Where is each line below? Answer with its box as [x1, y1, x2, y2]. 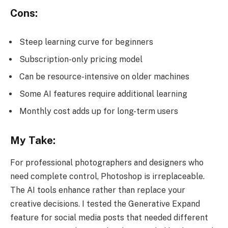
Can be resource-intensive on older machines [19, 72, 189, 82]
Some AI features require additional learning [19, 89, 187, 99]
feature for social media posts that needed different [10, 213, 208, 223]
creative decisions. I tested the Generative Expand [10, 199, 200, 209]
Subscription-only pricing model [19, 54, 142, 65]
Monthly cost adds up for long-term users [19, 106, 178, 117]
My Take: [10, 134, 55, 147]
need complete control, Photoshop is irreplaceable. [10, 172, 205, 182]
